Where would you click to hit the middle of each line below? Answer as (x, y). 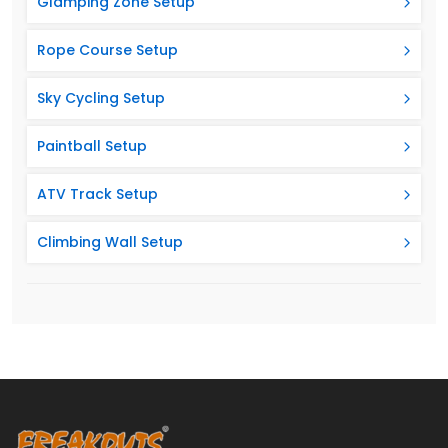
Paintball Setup (92, 146)
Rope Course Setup (107, 50)
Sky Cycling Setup (101, 98)
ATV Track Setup (97, 194)
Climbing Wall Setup (110, 242)
